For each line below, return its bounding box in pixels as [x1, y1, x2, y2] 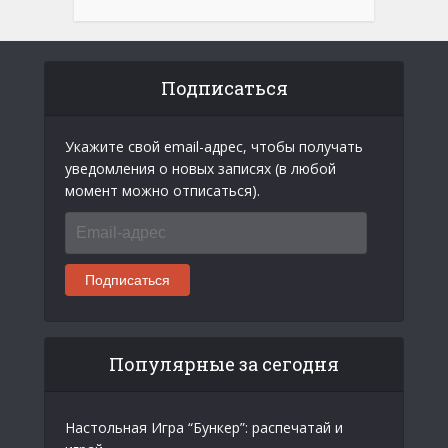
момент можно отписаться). [65, 180, 260, 200]
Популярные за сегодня [109, 351, 339, 376]
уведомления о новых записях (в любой [65, 158, 336, 178]
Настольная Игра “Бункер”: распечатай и [65, 417, 343, 437]
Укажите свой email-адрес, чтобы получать [65, 136, 363, 156]
